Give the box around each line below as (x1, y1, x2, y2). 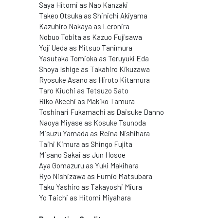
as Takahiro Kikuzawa (79, 65, 150, 73)
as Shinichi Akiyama (82, 11, 147, 20)
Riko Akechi (39, 97, 77, 106)
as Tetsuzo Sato (77, 86, 128, 95)
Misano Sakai (39, 150, 81, 159)
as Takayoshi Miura (81, 182, 142, 191)
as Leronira (93, 22, 129, 31)
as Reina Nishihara (89, 129, 150, 138)
